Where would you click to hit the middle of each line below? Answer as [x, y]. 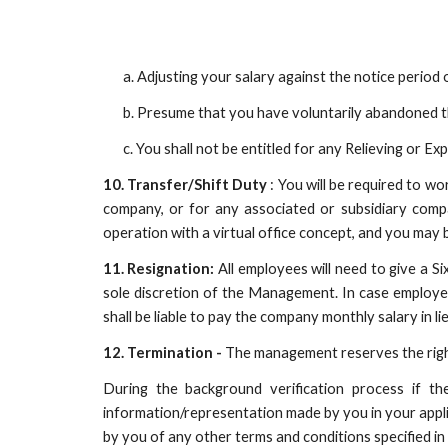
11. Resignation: [160, 268]
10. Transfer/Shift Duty [186, 184]
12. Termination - [162, 352]
